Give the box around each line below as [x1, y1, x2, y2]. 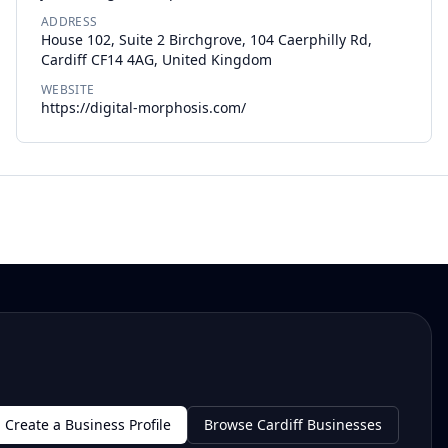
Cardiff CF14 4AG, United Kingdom [41, 50, 272, 69]
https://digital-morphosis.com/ [41, 98, 246, 117]
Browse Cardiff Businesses [204, 415, 382, 434]
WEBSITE [41, 81, 95, 98]
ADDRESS [41, 13, 98, 30]
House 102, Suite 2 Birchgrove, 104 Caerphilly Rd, [41, 30, 372, 49]
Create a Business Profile [5, 415, 171, 434]
